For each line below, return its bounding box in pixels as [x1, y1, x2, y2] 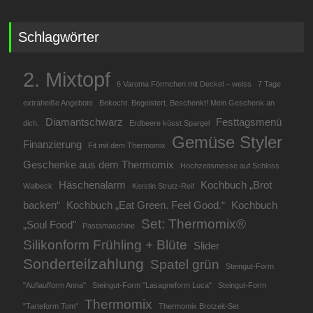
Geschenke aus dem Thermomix [23, 158, 175, 170]
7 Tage [258, 79, 282, 88]
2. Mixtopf [23, 67, 111, 91]
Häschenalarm [59, 178, 126, 191]
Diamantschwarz [45, 115, 124, 128]
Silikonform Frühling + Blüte [23, 237, 188, 252]
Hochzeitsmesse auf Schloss [180, 161, 280, 170]
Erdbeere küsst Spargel [129, 118, 210, 127]
